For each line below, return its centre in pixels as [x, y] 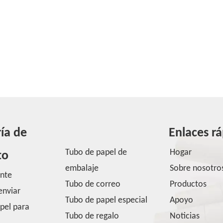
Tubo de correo [93, 184]
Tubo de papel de [96, 153]
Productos [188, 184]
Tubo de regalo [92, 216]
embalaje [82, 168]
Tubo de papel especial [106, 200]
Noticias [185, 216]
